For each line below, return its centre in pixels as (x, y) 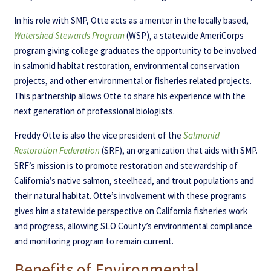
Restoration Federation (57, 150)
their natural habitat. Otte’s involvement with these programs (130, 195)
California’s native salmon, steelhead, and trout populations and (134, 180)
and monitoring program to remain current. (93, 241)
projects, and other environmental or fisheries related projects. (132, 80)
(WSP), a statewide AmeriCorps (184, 35)
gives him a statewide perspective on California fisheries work (130, 211)
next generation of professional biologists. (94, 111)
